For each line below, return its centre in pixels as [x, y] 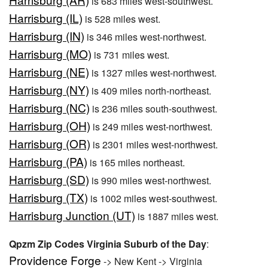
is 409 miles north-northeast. [150, 91]
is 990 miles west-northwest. [150, 181]
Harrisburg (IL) [46, 18]
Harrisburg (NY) [49, 90]
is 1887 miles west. [177, 217]
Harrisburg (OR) [50, 144]
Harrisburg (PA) [48, 162]
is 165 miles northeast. [136, 163]
